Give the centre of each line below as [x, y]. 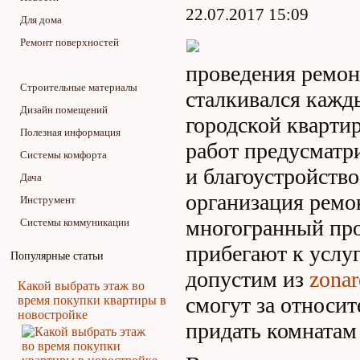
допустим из [247, 279]
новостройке [53, 315]
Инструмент [48, 200]
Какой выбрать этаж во [81, 286]
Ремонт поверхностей [70, 42]
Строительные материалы [79, 87]
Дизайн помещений [64, 110]
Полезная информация [70, 132]
